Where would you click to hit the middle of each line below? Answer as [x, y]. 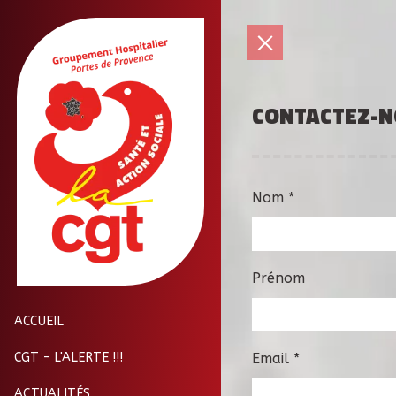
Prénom [278, 278]
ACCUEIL [39, 321]
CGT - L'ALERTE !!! [69, 357]
